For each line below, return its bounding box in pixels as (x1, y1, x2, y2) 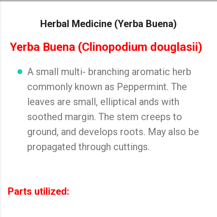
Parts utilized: (8, 186, 69, 198)
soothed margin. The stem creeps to (27, 110, 182, 123)
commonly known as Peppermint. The (27, 80, 187, 93)
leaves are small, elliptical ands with (27, 95, 179, 108)
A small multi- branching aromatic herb (27, 65, 191, 77)
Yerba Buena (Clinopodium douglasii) (10, 40, 202, 54)
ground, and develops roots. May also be (27, 125, 199, 138)
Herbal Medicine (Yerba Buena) (40, 18, 177, 30)
